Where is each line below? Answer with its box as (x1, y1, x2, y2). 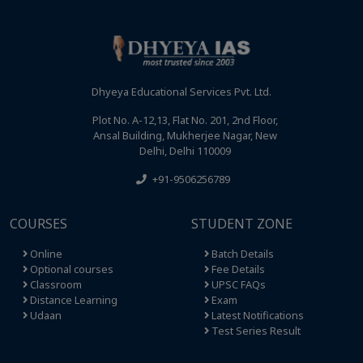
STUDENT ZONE (191, 215, 293, 233)
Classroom (28, 277, 82, 293)
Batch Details (209, 246, 274, 262)
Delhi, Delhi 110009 (139, 143, 231, 159)
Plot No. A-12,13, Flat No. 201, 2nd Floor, (92, 113, 278, 128)
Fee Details (209, 262, 265, 277)
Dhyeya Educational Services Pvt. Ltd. (92, 84, 271, 100)
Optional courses (28, 262, 113, 277)
